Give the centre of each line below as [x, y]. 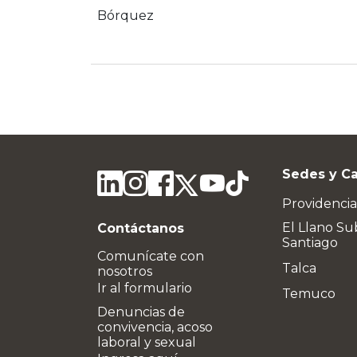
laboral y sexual [147, 342]
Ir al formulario [145, 288]
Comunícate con [151, 256]
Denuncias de [141, 312]
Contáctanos [141, 228]
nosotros [125, 271]
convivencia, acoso [155, 327]
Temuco [309, 294]
